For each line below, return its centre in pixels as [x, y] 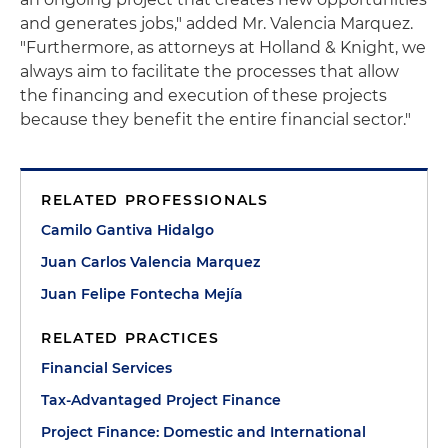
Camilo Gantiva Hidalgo [127, 230]
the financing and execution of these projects [203, 95]
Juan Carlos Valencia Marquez [150, 262]
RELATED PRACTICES [130, 338]
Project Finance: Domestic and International [203, 432]
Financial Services [106, 368]
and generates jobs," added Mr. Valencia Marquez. [216, 23]
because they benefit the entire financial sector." [215, 119]
